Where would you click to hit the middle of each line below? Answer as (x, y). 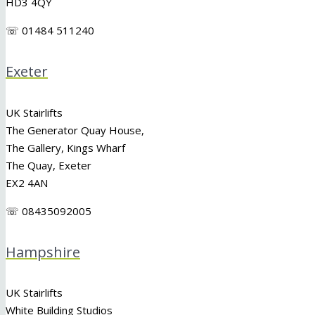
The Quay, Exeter (49, 165)
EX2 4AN (27, 182)
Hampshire (43, 252)
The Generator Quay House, (75, 130)
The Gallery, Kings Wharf (65, 147)
